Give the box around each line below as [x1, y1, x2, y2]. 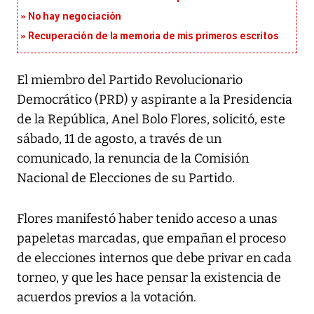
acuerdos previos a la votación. [17, 289, 196, 306]
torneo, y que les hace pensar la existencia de [17, 270, 281, 286]
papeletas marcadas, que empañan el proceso [17, 231, 286, 247]
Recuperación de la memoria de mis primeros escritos [27, 30, 279, 43]
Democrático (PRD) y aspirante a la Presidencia [17, 92, 292, 108]
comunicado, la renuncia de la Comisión [17, 151, 249, 167]
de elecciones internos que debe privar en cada [17, 250, 292, 266]
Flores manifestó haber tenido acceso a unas [17, 211, 278, 227]
